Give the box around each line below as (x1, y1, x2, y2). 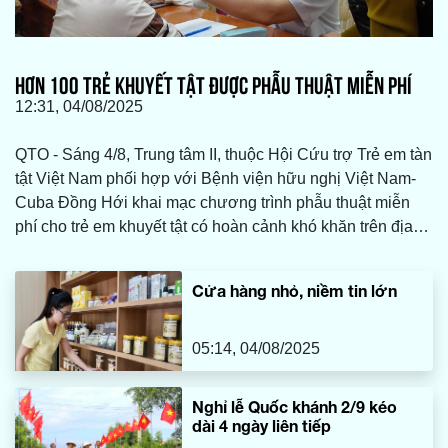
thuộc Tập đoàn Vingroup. (15, 266, 199, 284)
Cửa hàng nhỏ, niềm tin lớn (192, 281, 398, 301)
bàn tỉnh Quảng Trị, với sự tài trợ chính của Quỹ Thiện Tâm (15, 242, 432, 260)
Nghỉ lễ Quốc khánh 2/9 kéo (192, 397, 398, 417)
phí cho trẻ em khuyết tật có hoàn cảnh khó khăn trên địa (15, 218, 413, 236)
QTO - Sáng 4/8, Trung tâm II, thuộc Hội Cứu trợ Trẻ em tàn (15, 146, 432, 164)
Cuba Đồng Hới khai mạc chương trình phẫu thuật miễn (15, 194, 410, 212)
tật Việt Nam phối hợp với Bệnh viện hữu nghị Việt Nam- (15, 170, 416, 188)
